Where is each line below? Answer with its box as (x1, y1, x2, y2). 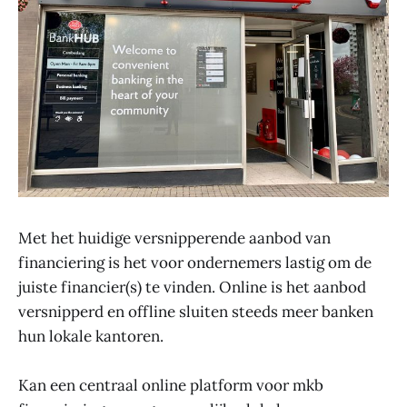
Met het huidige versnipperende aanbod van (18, 227, 331, 248)
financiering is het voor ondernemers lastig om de (18, 252, 372, 273)
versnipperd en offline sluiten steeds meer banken (18, 301, 373, 322)
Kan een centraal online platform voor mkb (18, 374, 323, 395)
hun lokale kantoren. (18, 325, 164, 346)
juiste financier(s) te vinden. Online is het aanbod (18, 276, 366, 297)
